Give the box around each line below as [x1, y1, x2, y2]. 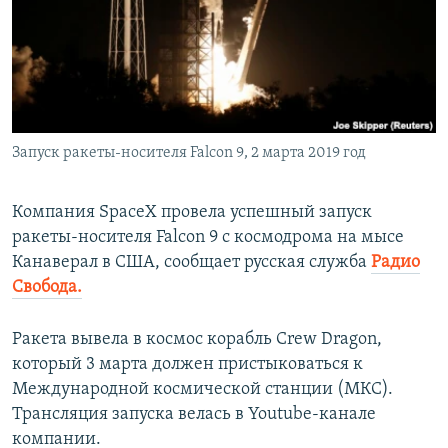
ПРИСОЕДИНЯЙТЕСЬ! [18, 9, 144, 24]
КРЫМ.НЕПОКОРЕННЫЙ [36, 47, 176, 62]
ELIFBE [36, 83, 74, 98]
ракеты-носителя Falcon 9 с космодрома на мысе [12, 228, 404, 248]
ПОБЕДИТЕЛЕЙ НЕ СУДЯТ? [36, 11, 187, 26]
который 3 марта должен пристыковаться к [12, 355, 363, 375]
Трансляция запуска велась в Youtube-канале [12, 405, 376, 425]
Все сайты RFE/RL [34, 143, 171, 163]
